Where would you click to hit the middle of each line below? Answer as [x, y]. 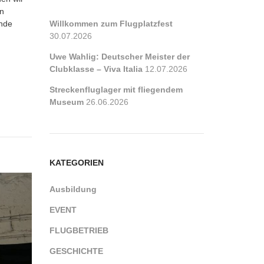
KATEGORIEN [76, 163]
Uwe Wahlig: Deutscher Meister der [119, 57]
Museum [66, 102]
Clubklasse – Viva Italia [96, 69]
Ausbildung [73, 189]
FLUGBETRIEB [79, 230]
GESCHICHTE [76, 251]
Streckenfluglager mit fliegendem [116, 90]
